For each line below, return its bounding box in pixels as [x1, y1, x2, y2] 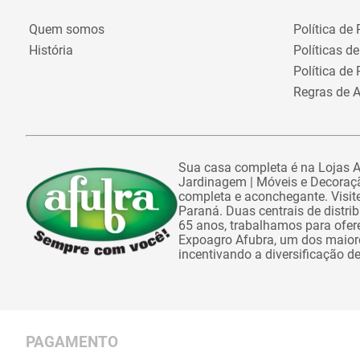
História [29, 43, 73, 58]
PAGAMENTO [26, 333, 118, 351]
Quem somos [29, 22, 104, 37]
